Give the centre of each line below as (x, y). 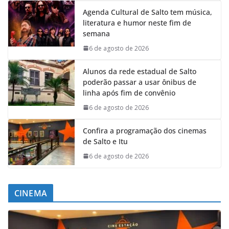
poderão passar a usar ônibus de (140, 82)
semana (96, 33)
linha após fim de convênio (129, 93)
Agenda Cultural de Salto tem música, (147, 12)
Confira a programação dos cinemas (145, 130)
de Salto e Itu (105, 141)
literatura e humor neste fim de (137, 22)
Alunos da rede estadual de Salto (140, 71)
